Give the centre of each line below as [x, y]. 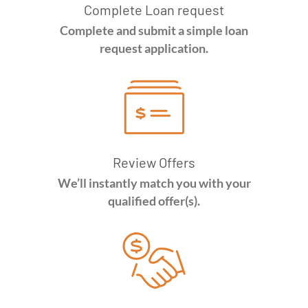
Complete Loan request [154, 10]
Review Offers [154, 162]
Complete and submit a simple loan [154, 31]
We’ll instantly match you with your [154, 183]
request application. [154, 48]
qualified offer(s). [154, 201]
